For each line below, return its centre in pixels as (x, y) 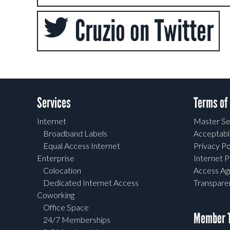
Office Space (66, 207)
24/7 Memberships (77, 219)
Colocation (62, 170)
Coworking (56, 195)
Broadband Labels (75, 133)
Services (54, 103)
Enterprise (56, 158)
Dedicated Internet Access (91, 183)
